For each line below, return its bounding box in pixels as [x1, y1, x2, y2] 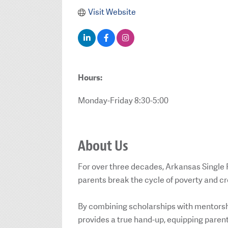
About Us [78, 136, 128, 156]
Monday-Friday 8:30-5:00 [78, 95, 168, 106]
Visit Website [88, 7, 136, 18]
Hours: [78, 72, 102, 83]
